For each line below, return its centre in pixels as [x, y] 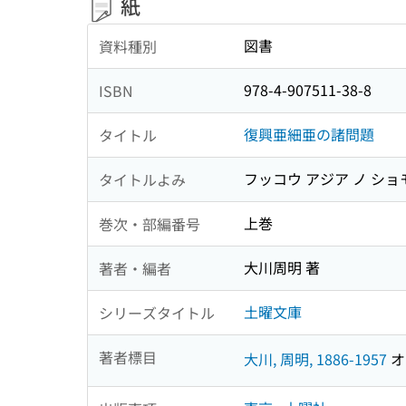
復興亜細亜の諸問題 [309, 135]
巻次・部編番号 [150, 223]
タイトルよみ [142, 179]
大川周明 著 [282, 268]
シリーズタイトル [157, 312]
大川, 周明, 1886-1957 [315, 358]
